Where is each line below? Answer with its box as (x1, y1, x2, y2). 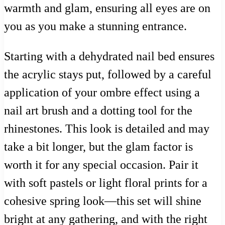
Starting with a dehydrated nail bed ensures (4, 50, 214, 63)
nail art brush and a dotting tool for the (4, 104, 192, 118)
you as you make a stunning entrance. (4, 20, 187, 33)
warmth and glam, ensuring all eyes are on (4, 2, 210, 15)
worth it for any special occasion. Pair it (4, 158, 198, 172)
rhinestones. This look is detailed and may (4, 122, 209, 136)
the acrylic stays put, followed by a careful (4, 68, 211, 81)
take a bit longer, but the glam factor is (4, 140, 193, 154)
